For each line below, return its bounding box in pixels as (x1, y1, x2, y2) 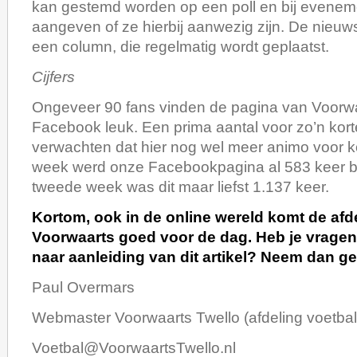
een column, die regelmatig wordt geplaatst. (32, 37, 329, 55)
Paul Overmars (32, 278, 135, 296)
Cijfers (32, 68, 75, 85)
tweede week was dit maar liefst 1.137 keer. (32, 178, 329, 195)
